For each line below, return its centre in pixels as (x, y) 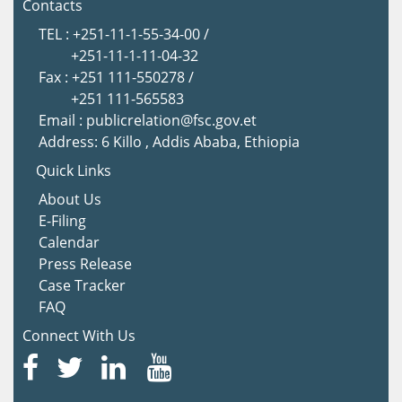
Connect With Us (79, 335)
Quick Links (74, 170)
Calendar (69, 242)
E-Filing (64, 220)
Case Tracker (82, 285)
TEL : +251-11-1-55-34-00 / (124, 34)
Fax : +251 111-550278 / (116, 77)
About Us (70, 199)
